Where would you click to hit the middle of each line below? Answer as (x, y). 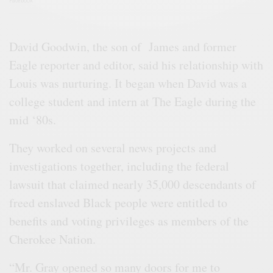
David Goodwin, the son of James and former (123, 46)
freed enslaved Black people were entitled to (119, 202)
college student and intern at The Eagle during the (133, 101)
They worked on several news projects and (113, 147)
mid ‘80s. (35, 119)
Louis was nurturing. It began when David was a (128, 83)
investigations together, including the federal (119, 166)
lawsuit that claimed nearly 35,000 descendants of (133, 184)
